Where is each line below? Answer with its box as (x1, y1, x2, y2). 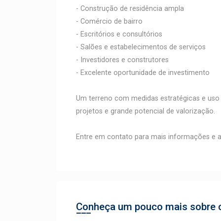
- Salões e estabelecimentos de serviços (76, 43, 206, 51)
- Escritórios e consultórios (76, 30, 162, 38)
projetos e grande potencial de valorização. (76, 107, 215, 115)
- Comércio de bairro (76, 17, 143, 26)
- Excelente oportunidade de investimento (76, 69, 210, 77)
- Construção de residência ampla (76, 4, 184, 13)
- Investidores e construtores (76, 56, 169, 64)
